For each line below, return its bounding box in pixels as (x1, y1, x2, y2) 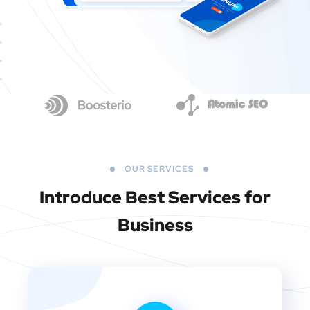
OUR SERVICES (124, 163, 194, 175)
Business (117, 214, 193, 237)
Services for (168, 186, 271, 210)
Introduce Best (39, 186, 168, 210)
